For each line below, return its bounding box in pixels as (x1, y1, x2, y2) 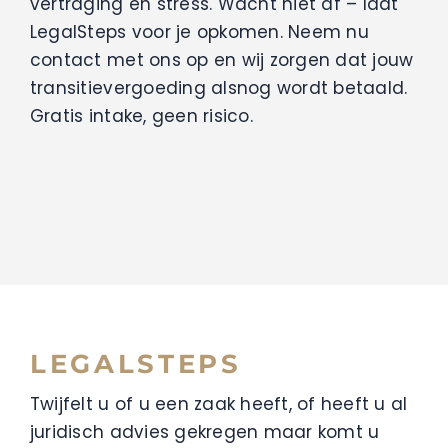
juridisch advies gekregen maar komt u (29, 420, 380, 445)
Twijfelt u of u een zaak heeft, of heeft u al (29, 392, 408, 417)
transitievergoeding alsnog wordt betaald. (29, 76, 408, 101)
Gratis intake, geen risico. (29, 104, 253, 129)
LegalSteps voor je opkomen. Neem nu (29, 20, 369, 45)
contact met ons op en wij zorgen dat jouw (29, 48, 414, 73)
